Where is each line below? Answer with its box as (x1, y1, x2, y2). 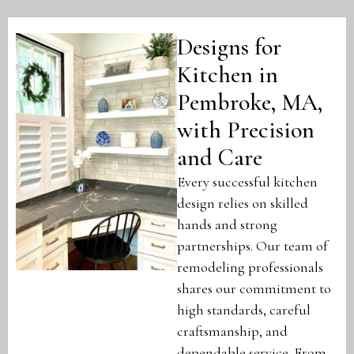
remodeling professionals (177, 258, 323, 277)
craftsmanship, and (177, 322, 288, 341)
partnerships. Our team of (177, 237, 328, 255)
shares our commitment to (177, 280, 331, 298)
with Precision (177, 115, 314, 145)
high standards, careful (177, 301, 311, 319)
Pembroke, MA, (177, 88, 322, 118)
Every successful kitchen (177, 173, 318, 191)
